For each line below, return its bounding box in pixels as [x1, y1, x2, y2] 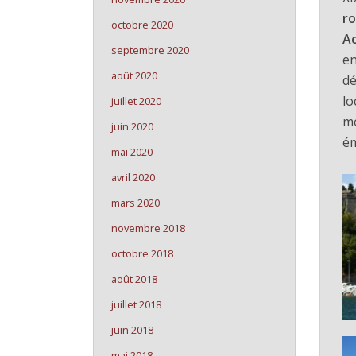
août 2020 [111, 68, 157, 83]
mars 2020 [111, 195, 160, 210]
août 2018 [111, 272, 157, 286]
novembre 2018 [111, 221, 185, 235]
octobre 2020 [111, 17, 173, 32]
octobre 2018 [111, 246, 173, 261]
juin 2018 [111, 323, 153, 337]
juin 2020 [111, 119, 153, 133]
